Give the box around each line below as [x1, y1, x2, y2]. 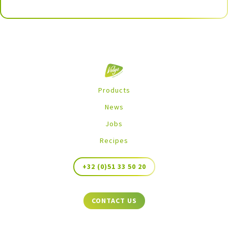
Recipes [100, 136, 128, 146]
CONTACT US [91, 196, 137, 206]
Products [98, 85, 130, 95]
